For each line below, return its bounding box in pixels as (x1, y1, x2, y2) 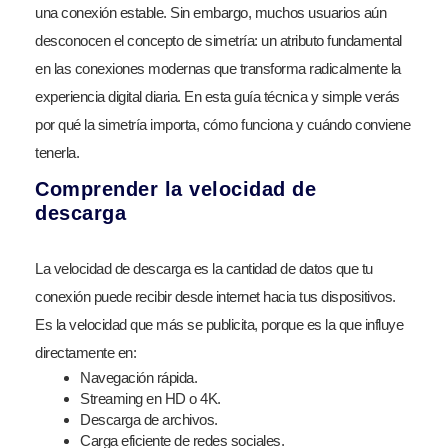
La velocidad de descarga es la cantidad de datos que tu (35, 260, 373, 277)
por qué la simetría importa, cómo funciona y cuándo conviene (35, 116, 410, 133)
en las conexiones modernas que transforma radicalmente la (35, 60, 401, 77)
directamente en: (35, 344, 136, 361)
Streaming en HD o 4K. (80, 390, 221, 407)
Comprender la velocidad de (35, 178, 316, 200)
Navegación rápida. (80, 369, 197, 386)
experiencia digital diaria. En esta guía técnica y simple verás (35, 88, 400, 105)
